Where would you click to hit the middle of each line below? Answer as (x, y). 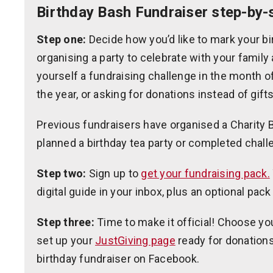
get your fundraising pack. (205, 173)
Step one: (62, 39)
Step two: (62, 173)
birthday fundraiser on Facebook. (118, 259)
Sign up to (114, 173)
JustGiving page (135, 240)
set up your (66, 240)
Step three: (66, 222)
